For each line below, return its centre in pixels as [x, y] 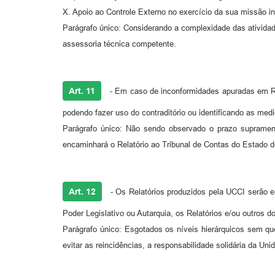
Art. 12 [82, 192]
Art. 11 [82, 91]
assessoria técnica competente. [119, 44]
